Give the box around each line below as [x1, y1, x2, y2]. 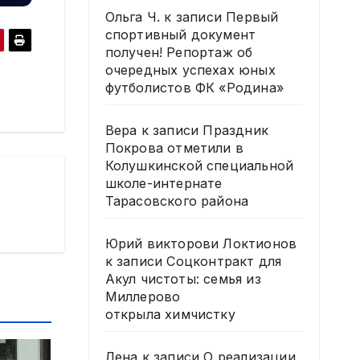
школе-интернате [104, 175, 223, 191]
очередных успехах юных [104, 62, 276, 78]
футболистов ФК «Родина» [104, 80, 284, 96]
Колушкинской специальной [104, 157, 294, 174]
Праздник [202, 122, 268, 138]
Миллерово [104, 288, 181, 305]
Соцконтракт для [166, 253, 282, 269]
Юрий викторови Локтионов [104, 235, 297, 252]
